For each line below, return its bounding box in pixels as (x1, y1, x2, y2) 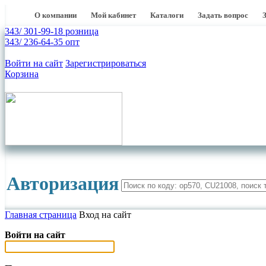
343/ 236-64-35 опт (5, 37, 80, 47)
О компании (34, 11, 77, 20)
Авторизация (7, 173, 119, 195)
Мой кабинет (91, 11, 136, 20)
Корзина (5, 69, 39, 79)
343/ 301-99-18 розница (5, 26, 99, 36)
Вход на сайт (79, 209, 131, 220)
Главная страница (5, 209, 77, 220)
